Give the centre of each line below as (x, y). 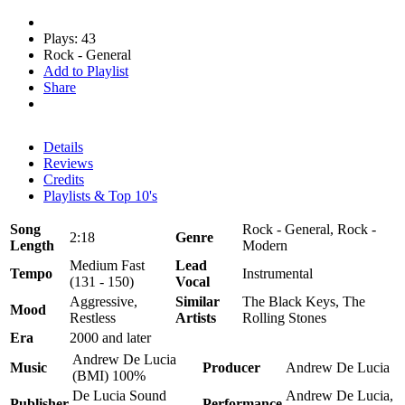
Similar (198, 301)
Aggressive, (104, 301)
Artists (196, 317)
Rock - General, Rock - (309, 229)
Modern (265, 245)
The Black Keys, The (304, 301)
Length (32, 245)
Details (63, 146)
